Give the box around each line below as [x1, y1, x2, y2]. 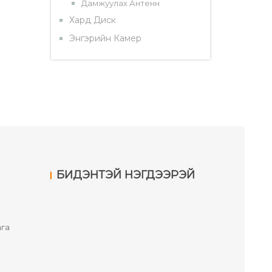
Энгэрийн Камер [69, 33, 141, 44]
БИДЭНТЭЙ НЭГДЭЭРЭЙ [56, 168, 195, 182]
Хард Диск [69, 15, 116, 26]
